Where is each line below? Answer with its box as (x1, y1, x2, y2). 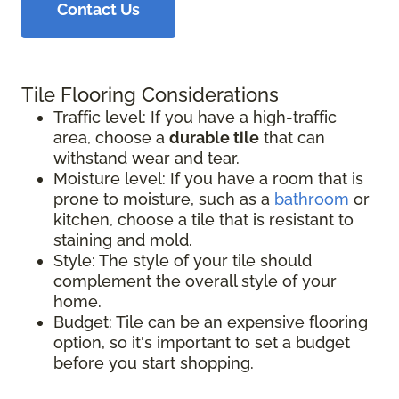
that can (259, 127, 325, 147)
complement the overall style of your (53, 271, 337, 290)
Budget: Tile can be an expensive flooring (53, 312, 368, 331)
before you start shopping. (53, 353, 254, 372)
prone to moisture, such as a (53, 189, 274, 208)
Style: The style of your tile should (53, 250, 312, 270)
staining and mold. (53, 230, 192, 249)
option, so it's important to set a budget (53, 332, 350, 352)
